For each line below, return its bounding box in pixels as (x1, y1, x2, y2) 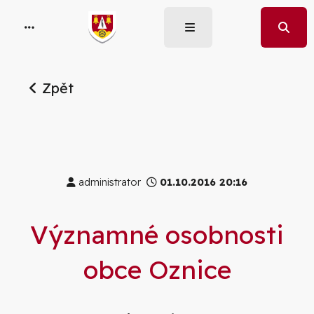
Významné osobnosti (30, 219, 284, 251)
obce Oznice (83, 254, 231, 286)
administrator (76, 176, 146, 189)
